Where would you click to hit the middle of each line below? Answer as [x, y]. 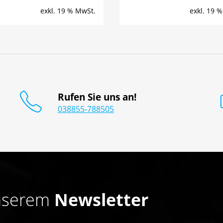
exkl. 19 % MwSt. [68, 11]
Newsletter [101, 200]
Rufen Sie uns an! [97, 97]
